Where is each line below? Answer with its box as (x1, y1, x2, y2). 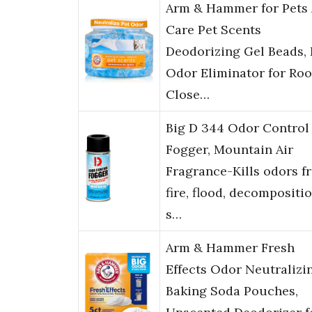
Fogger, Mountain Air (166, 141, 293, 158)
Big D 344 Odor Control (166, 120, 309, 136)
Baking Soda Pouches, (166, 283, 298, 299)
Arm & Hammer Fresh (166, 240, 295, 256)
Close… (166, 86, 210, 103)
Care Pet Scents (166, 22, 261, 38)
